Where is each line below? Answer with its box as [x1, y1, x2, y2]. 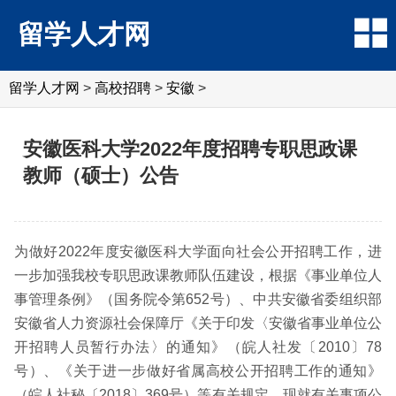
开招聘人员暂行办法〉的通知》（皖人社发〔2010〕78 [14, 339, 382, 354]
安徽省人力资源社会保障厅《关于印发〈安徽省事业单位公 [14, 316, 382, 331]
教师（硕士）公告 [23, 164, 179, 187]
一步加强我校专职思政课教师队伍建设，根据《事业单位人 [14, 268, 382, 283]
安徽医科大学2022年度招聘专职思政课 [23, 138, 357, 160]
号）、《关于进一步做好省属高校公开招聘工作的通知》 [14, 363, 382, 378]
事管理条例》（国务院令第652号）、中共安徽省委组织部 [14, 292, 382, 307]
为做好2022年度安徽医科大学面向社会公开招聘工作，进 [14, 244, 382, 259]
